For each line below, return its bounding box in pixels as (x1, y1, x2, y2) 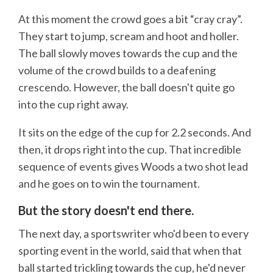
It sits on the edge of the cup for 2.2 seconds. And (18, 125, 251, 139)
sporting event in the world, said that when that (18, 244, 242, 258)
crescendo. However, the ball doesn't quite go (18, 80, 235, 94)
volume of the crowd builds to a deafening (18, 63, 216, 77)
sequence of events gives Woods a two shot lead (18, 159, 248, 173)
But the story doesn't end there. (18, 202, 194, 218)
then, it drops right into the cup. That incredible (18, 142, 241, 156)
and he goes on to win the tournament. (18, 176, 200, 190)
